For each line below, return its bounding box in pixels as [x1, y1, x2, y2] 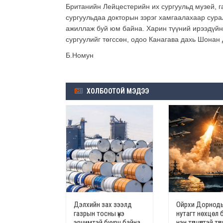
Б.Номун [66, 51, 94, 60]
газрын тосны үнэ [74, 209, 124, 219]
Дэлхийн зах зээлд [74, 200, 132, 210]
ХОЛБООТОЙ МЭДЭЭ [85, 87, 149, 96]
